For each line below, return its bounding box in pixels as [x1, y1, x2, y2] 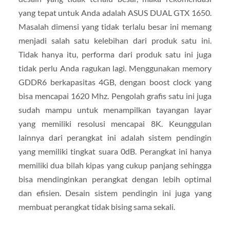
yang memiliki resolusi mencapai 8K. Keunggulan [18, 118, 212, 128]
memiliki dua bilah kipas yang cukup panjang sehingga [18, 160, 212, 170]
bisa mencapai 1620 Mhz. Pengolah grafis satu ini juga [18, 90, 212, 101]
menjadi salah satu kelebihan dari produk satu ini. [18, 35, 212, 45]
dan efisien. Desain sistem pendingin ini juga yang [18, 187, 212, 198]
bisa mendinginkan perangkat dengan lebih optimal [18, 174, 212, 184]
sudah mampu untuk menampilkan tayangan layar [18, 104, 212, 114]
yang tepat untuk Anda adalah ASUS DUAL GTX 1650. [18, 7, 212, 17]
